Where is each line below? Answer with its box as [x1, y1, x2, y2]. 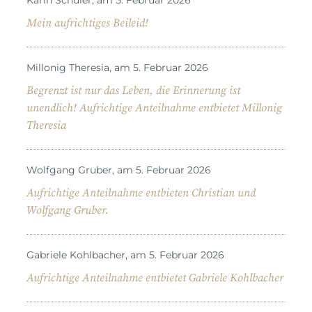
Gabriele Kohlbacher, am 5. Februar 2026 [26, 248, 224, 261]
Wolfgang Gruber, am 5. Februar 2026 [26, 163, 211, 176]
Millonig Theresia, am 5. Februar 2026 [26, 61, 208, 74]
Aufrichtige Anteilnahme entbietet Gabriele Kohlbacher [26, 270, 283, 285]
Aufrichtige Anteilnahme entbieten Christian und [26, 185, 256, 200]
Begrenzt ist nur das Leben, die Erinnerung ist [26, 83, 240, 97]
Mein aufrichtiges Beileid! [26, 15, 148, 30]
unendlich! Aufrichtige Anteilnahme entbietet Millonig [26, 100, 282, 115]
